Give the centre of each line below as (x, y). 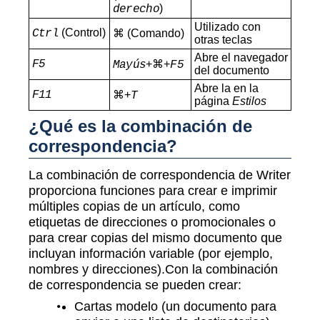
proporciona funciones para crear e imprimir (153, 191)
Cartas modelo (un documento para (176, 306)
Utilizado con (227, 26)
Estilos (249, 101)
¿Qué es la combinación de (140, 126)
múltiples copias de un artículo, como (134, 206)
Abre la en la (226, 88)
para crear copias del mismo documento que (155, 238)
